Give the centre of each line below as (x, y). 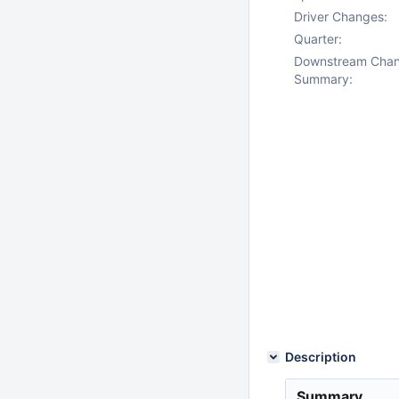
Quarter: (318, 39)
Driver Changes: (341, 16)
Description (321, 357)
